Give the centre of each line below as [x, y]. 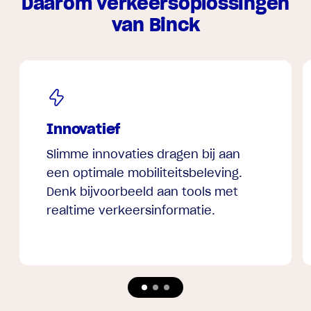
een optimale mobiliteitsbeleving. [145, 173]
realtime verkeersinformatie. [131, 210]
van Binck [155, 24]
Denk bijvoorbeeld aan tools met [143, 191]
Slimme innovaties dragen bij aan [144, 154]
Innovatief [84, 129]
